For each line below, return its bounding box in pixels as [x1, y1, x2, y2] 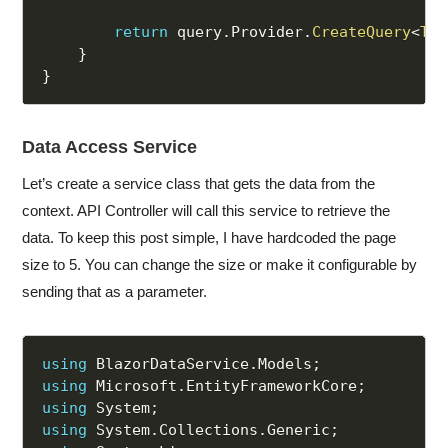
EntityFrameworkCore [186, 377, 358, 396]
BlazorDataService [87, 355, 250, 374]
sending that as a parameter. [22, 283, 208, 301]
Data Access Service [22, 137, 198, 158]
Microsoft [87, 377, 178, 396]
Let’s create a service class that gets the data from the [22, 175, 376, 193]
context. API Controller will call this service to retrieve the [22, 202, 391, 220]
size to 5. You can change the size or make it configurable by [22, 256, 418, 274]
